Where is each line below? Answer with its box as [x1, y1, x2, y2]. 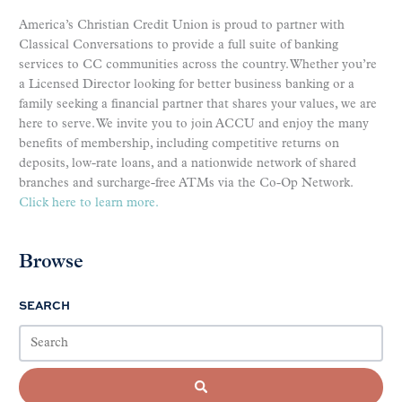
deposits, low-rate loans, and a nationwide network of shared [19, 157, 356, 171]
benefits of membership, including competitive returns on [19, 137, 339, 152]
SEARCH [19, 297, 70, 314]
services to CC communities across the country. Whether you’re [19, 58, 377, 73]
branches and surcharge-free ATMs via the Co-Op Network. [19, 177, 353, 191]
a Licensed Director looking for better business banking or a [19, 78, 354, 92]
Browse [19, 253, 83, 273]
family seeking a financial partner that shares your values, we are [19, 98, 377, 112]
